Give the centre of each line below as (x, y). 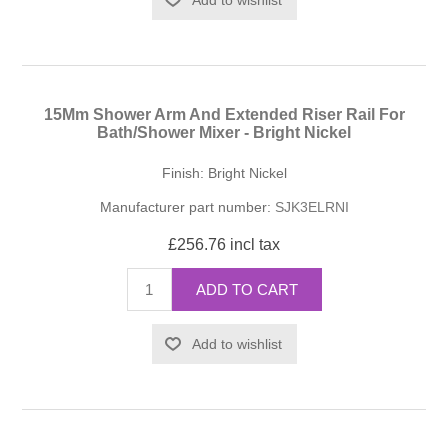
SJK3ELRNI (311, 206)
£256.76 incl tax (224, 244)
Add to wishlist (236, 344)
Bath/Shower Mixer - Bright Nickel (224, 132)
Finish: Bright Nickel (224, 172)
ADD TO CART (246, 290)
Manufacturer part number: (185, 206)
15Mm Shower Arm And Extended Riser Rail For (224, 114)
